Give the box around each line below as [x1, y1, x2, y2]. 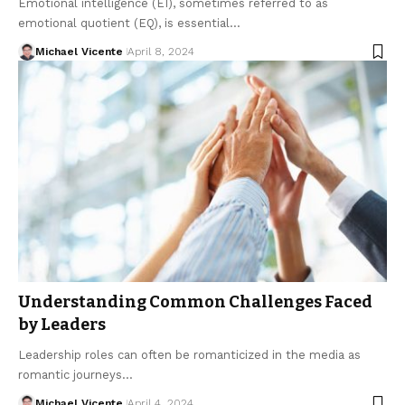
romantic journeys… [18, 368, 133, 382]
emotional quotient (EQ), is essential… [18, 16, 240, 31]
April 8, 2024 [127, 45, 194, 59]
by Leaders [18, 315, 106, 335]
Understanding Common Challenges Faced [18, 292, 372, 313]
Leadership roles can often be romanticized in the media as [18, 348, 361, 363]
